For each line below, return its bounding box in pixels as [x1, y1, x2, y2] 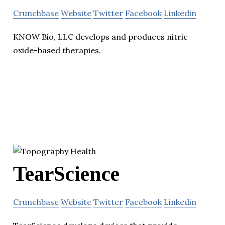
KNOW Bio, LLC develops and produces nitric [13, 31, 188, 42]
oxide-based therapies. [13, 45, 101, 55]
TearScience [13, 162, 120, 185]
